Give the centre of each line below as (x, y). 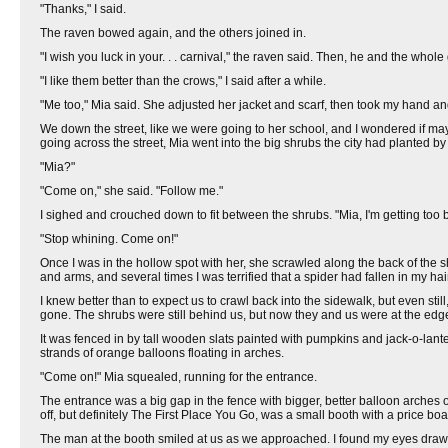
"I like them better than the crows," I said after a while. (183, 81)
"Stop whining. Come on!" (109, 239)
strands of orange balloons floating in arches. (162, 353)
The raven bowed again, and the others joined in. (173, 33)
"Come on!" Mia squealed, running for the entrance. (178, 377)
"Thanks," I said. (83, 9)
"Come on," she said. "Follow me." (131, 191)
